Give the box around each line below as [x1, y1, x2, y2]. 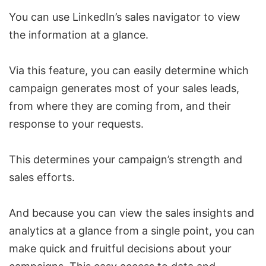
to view [201, 11, 240, 24]
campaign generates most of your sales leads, [9, 82, 239, 95]
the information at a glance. [9, 28, 148, 42]
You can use [9, 11, 72, 24]
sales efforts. [9, 171, 75, 184]
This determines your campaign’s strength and [9, 153, 242, 166]
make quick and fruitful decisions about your [9, 242, 232, 255]
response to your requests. [9, 118, 144, 131]
